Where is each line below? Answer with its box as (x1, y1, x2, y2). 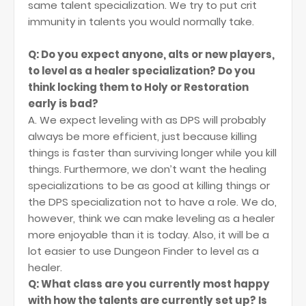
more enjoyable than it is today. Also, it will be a (28, 227, 269, 242)
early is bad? (28, 96, 98, 111)
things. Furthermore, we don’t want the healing (28, 162, 266, 176)
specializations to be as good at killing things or (28, 178, 270, 193)
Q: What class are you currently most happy (28, 277, 270, 291)
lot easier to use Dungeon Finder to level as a (28, 244, 259, 258)
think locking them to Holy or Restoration (28, 80, 249, 94)
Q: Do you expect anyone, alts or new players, (28, 47, 275, 61)
